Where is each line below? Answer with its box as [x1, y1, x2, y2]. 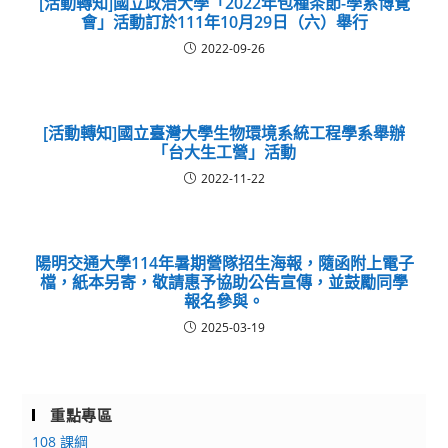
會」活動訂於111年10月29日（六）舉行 [80, 11, 368, 33]
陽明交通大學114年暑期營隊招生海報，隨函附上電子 [34, 252, 414, 274]
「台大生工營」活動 [152, 141, 296, 163]
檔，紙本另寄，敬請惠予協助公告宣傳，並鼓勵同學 [40, 271, 408, 293]
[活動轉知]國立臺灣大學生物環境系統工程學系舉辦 [43, 122, 405, 144]
